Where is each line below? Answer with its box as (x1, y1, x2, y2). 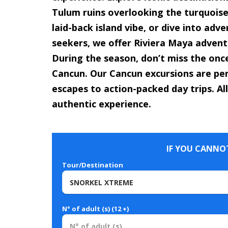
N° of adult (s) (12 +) (62, 204, 129, 214)
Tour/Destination (62, 160, 123, 170)
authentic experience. (52, 98, 151, 110)
